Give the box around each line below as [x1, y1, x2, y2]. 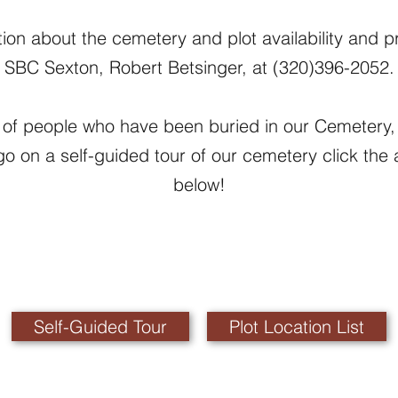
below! [172, 173, 226, 195]
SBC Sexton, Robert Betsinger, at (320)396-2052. [4, 56, 394, 78]
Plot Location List [229, 315, 364, 338]
